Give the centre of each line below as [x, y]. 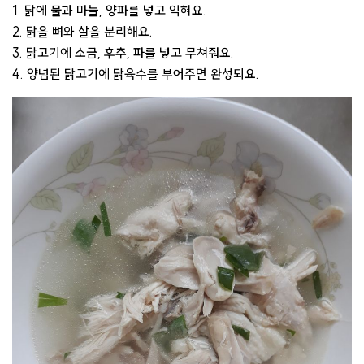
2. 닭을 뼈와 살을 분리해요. [82, 31]
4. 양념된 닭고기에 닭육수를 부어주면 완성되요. [136, 74]
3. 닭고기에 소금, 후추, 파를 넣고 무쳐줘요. [123, 52]
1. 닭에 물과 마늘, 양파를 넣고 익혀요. [109, 10]
